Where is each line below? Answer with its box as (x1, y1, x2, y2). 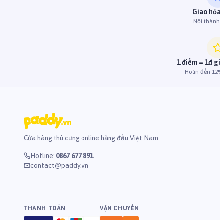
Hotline (30, 152, 53, 160)
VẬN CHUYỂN (99, 205, 139, 212)
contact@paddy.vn (30, 162, 88, 169)
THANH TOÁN (24, 205, 66, 212)
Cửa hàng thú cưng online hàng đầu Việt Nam (24, 134, 158, 142)
